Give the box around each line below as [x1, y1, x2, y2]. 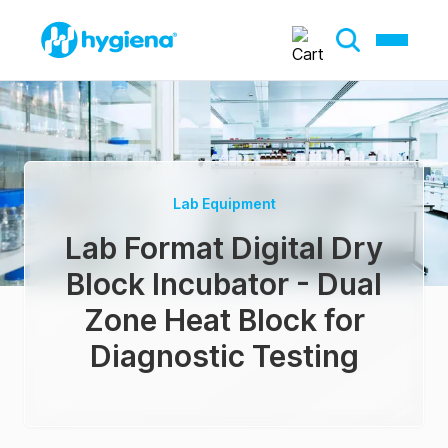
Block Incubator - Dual [66, 266, 382, 302]
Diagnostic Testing [89, 338, 359, 374]
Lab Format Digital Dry [65, 230, 383, 266]
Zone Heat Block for [83, 302, 365, 338]
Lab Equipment [172, 195, 276, 212]
